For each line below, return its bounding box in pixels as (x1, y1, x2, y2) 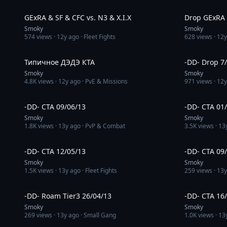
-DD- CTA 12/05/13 (24, 146, 86, 156)
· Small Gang (79, 211, 116, 219)
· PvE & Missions (81, 77, 128, 86)
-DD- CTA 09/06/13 (24, 102, 86, 111)
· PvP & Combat (81, 122, 125, 130)
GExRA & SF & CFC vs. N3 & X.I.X (24, 13, 131, 22)
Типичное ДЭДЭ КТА (24, 57, 95, 67)
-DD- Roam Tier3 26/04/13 (24, 191, 111, 201)
